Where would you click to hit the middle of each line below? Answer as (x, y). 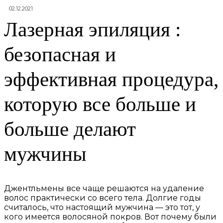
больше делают (70, 129)
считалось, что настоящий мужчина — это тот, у (102, 208)
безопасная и (60, 55)
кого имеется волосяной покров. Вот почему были (110, 217)
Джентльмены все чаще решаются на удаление (104, 189)
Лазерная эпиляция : (92, 30)
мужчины (45, 154)
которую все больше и (100, 104)
